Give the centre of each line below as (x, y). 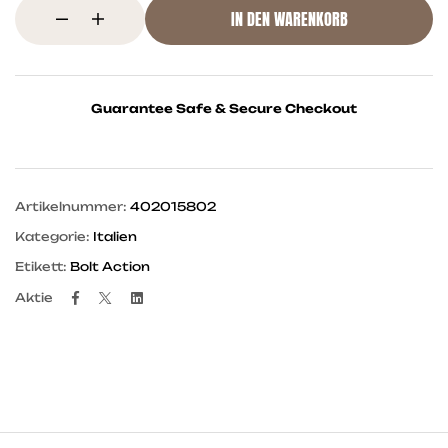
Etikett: (42, 267)
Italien (115, 237)
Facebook (123, 296)
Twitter (144, 296)
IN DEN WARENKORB (289, 19)
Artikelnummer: (72, 207)
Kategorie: (54, 237)
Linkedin (175, 296)
